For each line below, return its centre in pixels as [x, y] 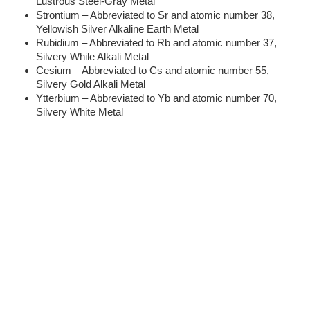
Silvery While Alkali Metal [92, 56]
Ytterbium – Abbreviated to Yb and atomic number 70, [156, 98]
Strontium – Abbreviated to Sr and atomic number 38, [155, 15]
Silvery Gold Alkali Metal [91, 84]
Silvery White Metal [80, 112]
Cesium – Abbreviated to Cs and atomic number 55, [153, 70]
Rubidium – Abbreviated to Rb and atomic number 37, [156, 43]
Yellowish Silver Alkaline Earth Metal [117, 29]
